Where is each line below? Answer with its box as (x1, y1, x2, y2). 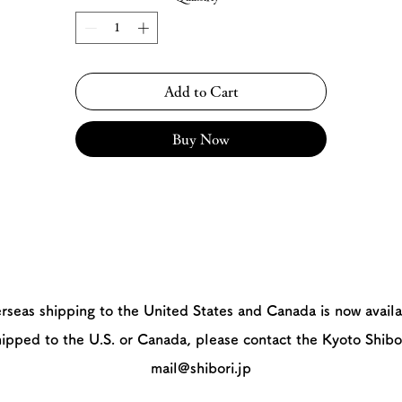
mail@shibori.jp (150, 360, 251, 375)
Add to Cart (163, 83, 239, 99)
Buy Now (172, 131, 230, 146)
